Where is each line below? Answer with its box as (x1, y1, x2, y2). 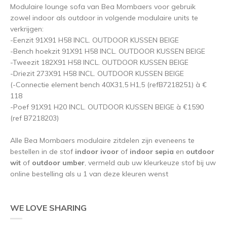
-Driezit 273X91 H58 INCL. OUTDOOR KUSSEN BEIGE (10, 68, 184, 78)
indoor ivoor (75, 146, 119, 156)
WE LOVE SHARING (10, 202, 87, 213)
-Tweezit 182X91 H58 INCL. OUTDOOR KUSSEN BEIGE (10, 57, 191, 67)
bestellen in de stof (10, 146, 75, 156)
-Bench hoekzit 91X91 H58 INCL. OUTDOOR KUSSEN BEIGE (10, 46, 207, 56)
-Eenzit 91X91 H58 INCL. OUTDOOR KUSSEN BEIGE (10, 35, 179, 45)
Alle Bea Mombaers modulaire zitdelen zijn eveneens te (10, 135, 195, 145)
